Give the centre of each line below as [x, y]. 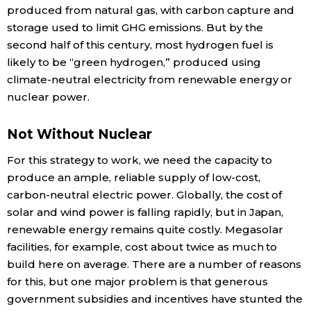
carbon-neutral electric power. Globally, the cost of [145, 195]
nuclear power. [48, 97]
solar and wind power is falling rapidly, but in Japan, [145, 212]
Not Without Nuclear [79, 134]
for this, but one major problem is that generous [137, 282]
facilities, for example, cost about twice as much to [142, 247]
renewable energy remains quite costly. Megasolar [145, 230]
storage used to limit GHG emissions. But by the [135, 28]
